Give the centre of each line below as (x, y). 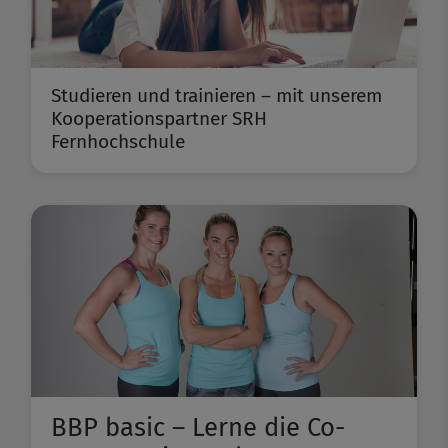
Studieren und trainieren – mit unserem (216, 96)
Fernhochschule (118, 142)
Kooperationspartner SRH (159, 119)
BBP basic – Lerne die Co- (198, 428)
